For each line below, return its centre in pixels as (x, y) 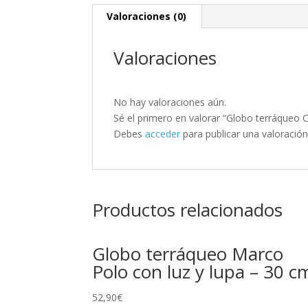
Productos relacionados (188, 210)
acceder (163, 134)
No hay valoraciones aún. (170, 102)
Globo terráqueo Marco (188, 254)
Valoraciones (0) (147, 16)
